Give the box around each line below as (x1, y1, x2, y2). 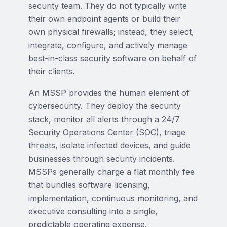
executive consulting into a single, (28, 206, 158, 216)
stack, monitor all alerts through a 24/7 (28, 114, 180, 124)
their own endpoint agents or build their (28, 14, 180, 24)
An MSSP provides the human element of (28, 88, 190, 98)
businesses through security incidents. (28, 154, 175, 164)
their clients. (28, 66, 74, 77)
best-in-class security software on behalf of (28, 53, 197, 63)
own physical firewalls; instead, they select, (28, 27, 194, 37)
